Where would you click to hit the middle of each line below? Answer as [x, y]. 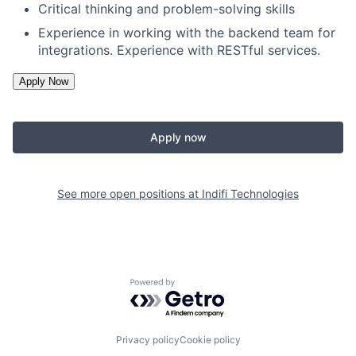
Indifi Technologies [250, 194]
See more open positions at [130, 194]
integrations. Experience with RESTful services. [179, 50]
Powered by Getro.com [199, 286]
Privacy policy [147, 340]
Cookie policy [210, 340]
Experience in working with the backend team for [187, 33]
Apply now [178, 137]
